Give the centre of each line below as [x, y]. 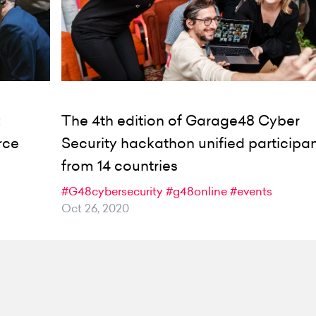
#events [251, 192]
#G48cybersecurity [113, 192]
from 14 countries [120, 166]
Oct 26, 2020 [96, 208]
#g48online [197, 192]
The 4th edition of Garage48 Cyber [181, 121]
